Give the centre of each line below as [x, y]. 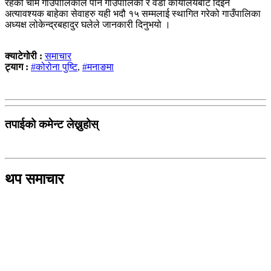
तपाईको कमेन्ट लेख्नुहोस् [52, 124]
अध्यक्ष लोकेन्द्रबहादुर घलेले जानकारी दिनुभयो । [88, 24]
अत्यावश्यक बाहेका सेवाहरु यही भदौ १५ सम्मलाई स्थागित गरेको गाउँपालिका [133, 13]
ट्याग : [17, 67]
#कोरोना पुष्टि [54, 67]
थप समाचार [34, 179]
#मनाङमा [98, 67]
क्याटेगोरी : [25, 56]
